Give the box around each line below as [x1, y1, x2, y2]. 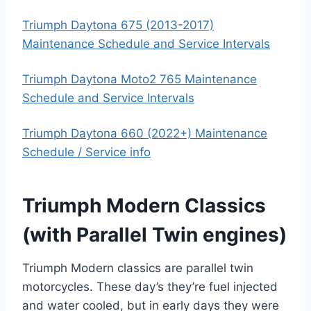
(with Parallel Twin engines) [22, 223, 287, 246]
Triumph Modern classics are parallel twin [22, 261, 253, 275]
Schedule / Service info [22, 145, 151, 159]
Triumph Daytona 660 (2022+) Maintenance [22, 126, 267, 140]
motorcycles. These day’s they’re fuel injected [22, 280, 278, 294]
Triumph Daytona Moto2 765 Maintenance [22, 72, 257, 86]
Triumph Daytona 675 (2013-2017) [22, 18, 214, 32]
